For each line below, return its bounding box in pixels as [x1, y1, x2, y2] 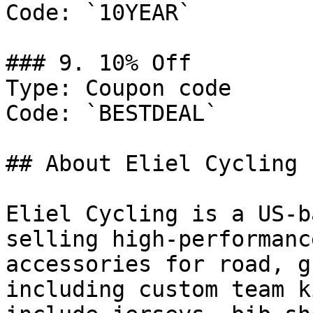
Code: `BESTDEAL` [6, 101, 218, 126]
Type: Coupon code [6, 75, 231, 101]
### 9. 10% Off [6, 50, 191, 75]
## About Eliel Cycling [6, 151, 298, 176]
